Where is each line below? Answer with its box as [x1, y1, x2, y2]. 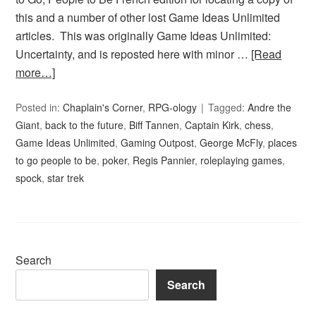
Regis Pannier [133, 153, 195, 168]
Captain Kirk [185, 118, 240, 133]
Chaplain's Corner [63, 100, 143, 115]
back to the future [45, 118, 124, 133]
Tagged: [208, 100, 248, 115]
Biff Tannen [129, 118, 180, 133]
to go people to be [16, 153, 97, 168]
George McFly [200, 135, 263, 150]
